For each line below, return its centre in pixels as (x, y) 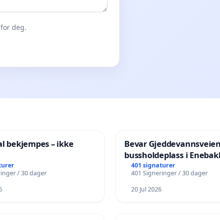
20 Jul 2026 (146, 190)
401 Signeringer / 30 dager (169, 173)
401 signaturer (153, 165)
